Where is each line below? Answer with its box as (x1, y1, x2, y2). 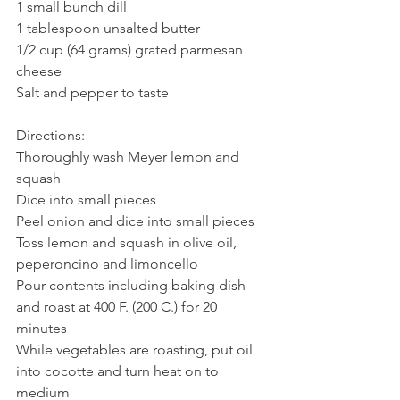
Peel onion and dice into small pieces (16, 212, 254, 230)
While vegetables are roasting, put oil (16, 341, 256, 359)
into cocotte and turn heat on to (16, 362, 222, 380)
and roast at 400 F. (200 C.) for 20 (16, 298, 221, 316)
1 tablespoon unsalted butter (16, 20, 200, 37)
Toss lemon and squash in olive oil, (16, 234, 240, 252)
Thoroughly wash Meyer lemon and (16, 148, 243, 166)
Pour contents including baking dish (16, 277, 249, 295)
